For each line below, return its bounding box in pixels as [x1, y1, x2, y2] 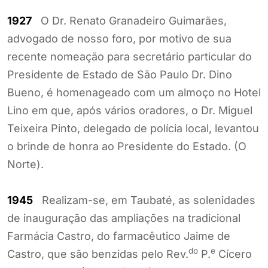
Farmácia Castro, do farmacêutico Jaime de [7, 229, 230, 242]
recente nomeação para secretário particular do [7, 50, 252, 63]
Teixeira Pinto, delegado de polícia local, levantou [7, 121, 259, 135]
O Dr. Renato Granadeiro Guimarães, [32, 14, 227, 27]
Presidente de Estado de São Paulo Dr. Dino [7, 68, 232, 81]
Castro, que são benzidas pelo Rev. [7, 247, 188, 260]
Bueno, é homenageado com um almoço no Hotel [7, 86, 261, 99]
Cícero [215, 247, 252, 260]
